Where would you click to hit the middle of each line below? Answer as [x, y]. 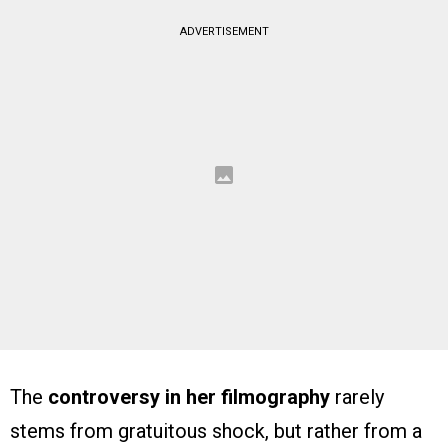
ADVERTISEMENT [224, 32]
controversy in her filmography [189, 397]
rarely [357, 397]
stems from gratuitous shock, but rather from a [216, 431]
